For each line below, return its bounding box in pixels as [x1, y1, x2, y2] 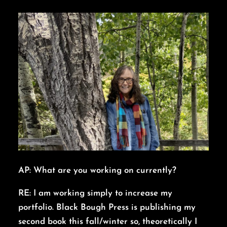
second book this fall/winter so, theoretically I [18, 217, 197, 226]
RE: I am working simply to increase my [18, 188, 172, 198]
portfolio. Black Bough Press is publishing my [18, 203, 196, 212]
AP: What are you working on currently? [18, 166, 176, 175]
